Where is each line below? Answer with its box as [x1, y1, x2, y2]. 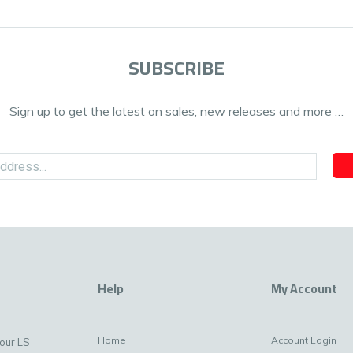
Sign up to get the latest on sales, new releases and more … [9, 103, 344, 120]
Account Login [271, 334, 337, 347]
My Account [271, 277, 338, 301]
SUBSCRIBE [128, 50, 225, 87]
